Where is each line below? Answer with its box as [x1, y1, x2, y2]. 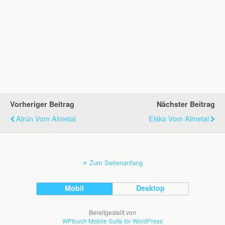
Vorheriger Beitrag [10, 99, 74, 109]
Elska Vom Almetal [149, 113, 209, 124]
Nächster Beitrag [157, 99, 215, 109]
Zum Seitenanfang [89, 158, 143, 167]
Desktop [136, 183, 165, 193]
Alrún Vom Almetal [16, 113, 76, 124]
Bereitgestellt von [89, 208, 136, 216]
